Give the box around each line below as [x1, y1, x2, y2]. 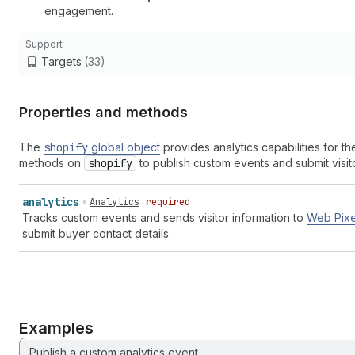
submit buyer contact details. [22, 227, 171, 240]
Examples [19, 319, 94, 338]
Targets [41, 55, 82, 68]
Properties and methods [19, 104, 188, 120]
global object [88, 140, 160, 154]
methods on [19, 156, 84, 170]
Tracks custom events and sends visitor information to [22, 211, 307, 224]
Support [25, 38, 63, 50]
